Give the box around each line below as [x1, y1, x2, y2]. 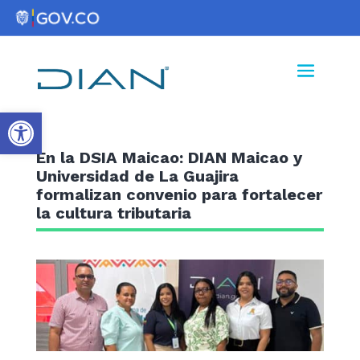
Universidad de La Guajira [35, 166, 239, 186]
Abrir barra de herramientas [7, 102, 342, 137]
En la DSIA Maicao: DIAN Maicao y [35, 147, 302, 167]
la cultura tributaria [35, 202, 191, 223]
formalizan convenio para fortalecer [35, 184, 322, 204]
